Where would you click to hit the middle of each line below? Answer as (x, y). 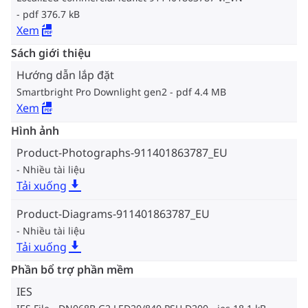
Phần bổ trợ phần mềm (72, 269)
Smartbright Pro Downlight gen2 (92, 91)
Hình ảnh (35, 130)
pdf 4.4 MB (201, 91)
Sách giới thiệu (51, 53)
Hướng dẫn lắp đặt (65, 75)
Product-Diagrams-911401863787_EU (113, 213)
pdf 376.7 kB (51, 14)
